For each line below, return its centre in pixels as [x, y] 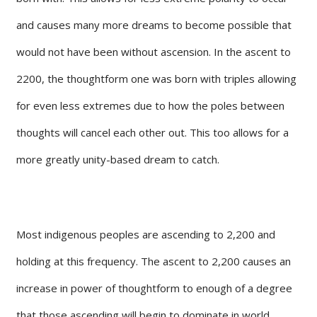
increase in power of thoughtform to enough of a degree [154, 288]
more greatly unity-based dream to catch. [118, 159]
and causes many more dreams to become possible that [154, 24]
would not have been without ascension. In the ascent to [154, 51]
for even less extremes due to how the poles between [150, 105]
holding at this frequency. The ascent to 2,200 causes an [154, 261]
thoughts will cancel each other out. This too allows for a [152, 132]
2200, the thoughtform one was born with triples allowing [156, 78]
